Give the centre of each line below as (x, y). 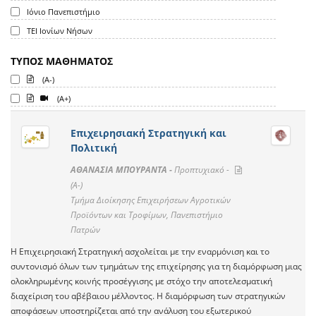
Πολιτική (93, 148)
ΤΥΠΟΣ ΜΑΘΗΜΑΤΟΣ (62, 61)
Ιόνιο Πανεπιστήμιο (63, 12)
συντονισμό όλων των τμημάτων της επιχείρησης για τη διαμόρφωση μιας (156, 267)
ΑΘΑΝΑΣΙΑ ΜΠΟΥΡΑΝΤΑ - (122, 170)
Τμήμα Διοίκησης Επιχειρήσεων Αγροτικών (150, 200)
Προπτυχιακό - (202, 170)
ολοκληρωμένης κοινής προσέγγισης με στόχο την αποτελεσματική (141, 281)
